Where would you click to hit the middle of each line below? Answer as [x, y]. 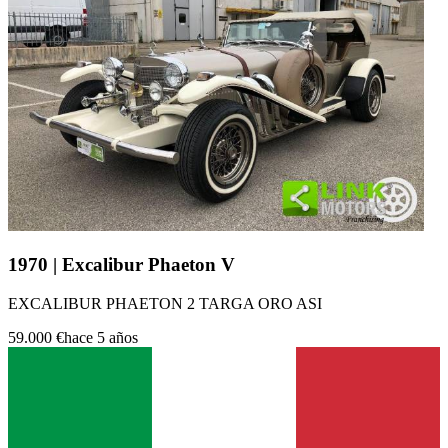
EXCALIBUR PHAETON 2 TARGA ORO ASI [165, 303]
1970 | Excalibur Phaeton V [121, 264]
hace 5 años [101, 337]
